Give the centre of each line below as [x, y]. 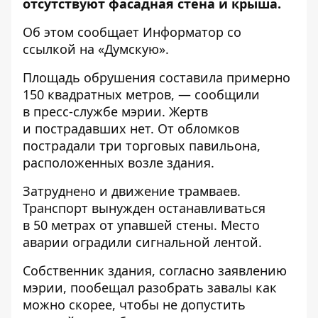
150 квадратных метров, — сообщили [141, 94]
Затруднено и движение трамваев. [132, 191]
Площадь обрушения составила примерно [157, 77]
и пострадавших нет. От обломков [131, 128]
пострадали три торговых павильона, [142, 146]
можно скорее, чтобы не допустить [134, 305]
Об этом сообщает [83, 32]
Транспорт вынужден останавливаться [144, 208]
